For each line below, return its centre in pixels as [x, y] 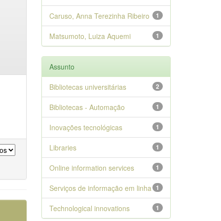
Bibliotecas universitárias [88, 87]
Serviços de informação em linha [100, 188]
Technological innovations [89, 208]
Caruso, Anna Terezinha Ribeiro [99, 16]
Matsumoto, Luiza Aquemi [90, 36]
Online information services [92, 168]
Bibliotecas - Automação [87, 107]
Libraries [63, 147]
